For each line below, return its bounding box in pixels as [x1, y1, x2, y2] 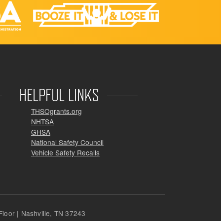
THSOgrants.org [31, 106, 82, 116]
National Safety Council [31, 137, 104, 147]
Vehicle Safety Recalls [31, 147, 100, 157]
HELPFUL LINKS [19, 84, 99, 105]
